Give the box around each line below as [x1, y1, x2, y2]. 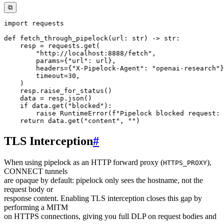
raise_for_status [40, 86, 104, 94]
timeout [4, 71, 64, 79]
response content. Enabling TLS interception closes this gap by [4, 193, 202, 202]
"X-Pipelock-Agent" [72, 64, 144, 72]
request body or [4, 184, 53, 193]
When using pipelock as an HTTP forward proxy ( [4, 157, 163, 166]
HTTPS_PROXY [163, 158, 207, 166]
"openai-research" [152, 64, 220, 72]
